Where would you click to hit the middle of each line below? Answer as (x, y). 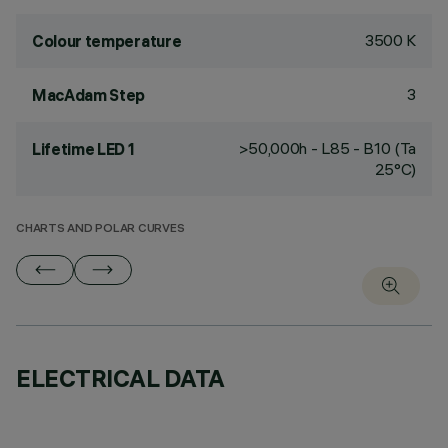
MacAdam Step (89, 95)
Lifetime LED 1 (83, 149)
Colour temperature (107, 41)
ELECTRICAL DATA (120, 378)
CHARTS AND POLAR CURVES (100, 229)
